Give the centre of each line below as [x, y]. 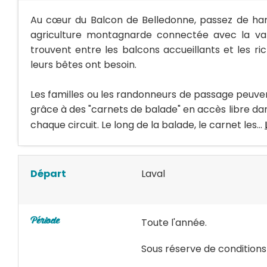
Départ [48, 174]
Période [45, 221]
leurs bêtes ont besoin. [83, 65]
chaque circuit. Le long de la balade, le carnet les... [148, 125]
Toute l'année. [174, 223]
